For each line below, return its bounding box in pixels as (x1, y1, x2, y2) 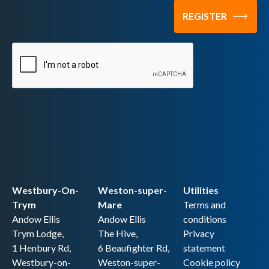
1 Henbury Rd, (12, 241, 71, 253)
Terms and (183, 198, 226, 210)
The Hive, (97, 227, 138, 239)
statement (183, 241, 226, 253)
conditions (183, 213, 227, 225)
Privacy (183, 227, 215, 239)
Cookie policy (183, 256, 241, 268)
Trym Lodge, (12, 227, 64, 239)
